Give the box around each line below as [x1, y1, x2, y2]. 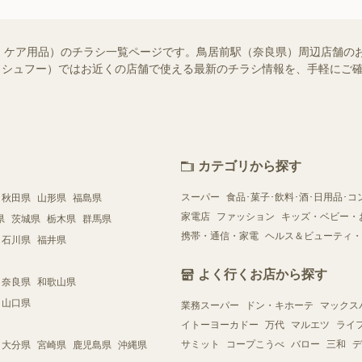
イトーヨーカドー [181, 318, 259, 330]
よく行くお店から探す [198, 267, 327, 281]
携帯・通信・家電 [181, 229, 259, 242]
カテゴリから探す [198, 158, 301, 173]
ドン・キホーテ [246, 299, 314, 311]
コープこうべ [226, 338, 284, 350]
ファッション [217, 210, 275, 222]
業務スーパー [181, 299, 239, 311]
